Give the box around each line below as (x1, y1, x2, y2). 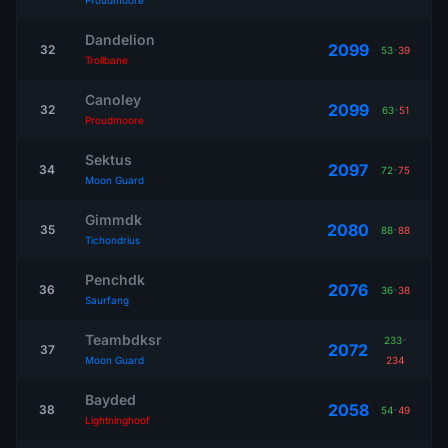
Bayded (85, 391, 136, 408)
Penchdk (85, 271, 145, 288)
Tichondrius (85, 234, 140, 246)
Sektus (85, 151, 132, 168)
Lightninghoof (85, 414, 150, 426)
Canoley (85, 91, 141, 108)
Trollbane (85, 54, 128, 66)
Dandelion (85, 31, 155, 48)
